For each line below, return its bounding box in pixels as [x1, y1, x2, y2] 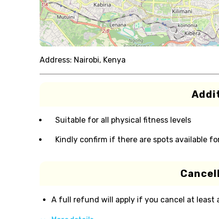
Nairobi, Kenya [73, 55, 126, 65]
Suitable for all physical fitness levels [55, 115, 191, 125]
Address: [39, 55, 72, 65]
